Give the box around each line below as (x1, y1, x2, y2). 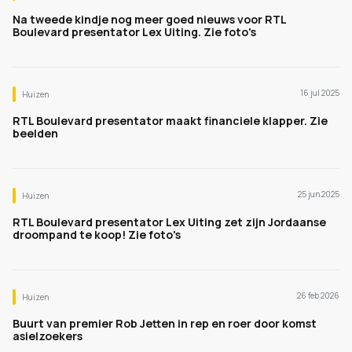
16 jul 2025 (300, 87, 339, 98)
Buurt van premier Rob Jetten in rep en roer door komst (13, 316, 317, 331)
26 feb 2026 (297, 290, 339, 301)
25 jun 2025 (298, 189, 339, 200)
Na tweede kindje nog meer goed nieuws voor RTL (13, 12, 286, 27)
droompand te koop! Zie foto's (13, 227, 181, 242)
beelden (13, 126, 58, 141)
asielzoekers (13, 328, 82, 343)
